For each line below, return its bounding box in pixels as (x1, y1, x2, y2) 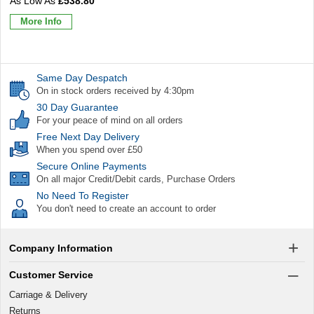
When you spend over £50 (36, 144, 142, 155)
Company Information (9, 242, 113, 254)
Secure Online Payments (36, 160, 146, 172)
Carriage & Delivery (9, 289, 88, 300)
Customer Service (9, 268, 93, 280)
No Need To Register (36, 189, 129, 201)
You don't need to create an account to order (36, 203, 216, 214)
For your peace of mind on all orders (36, 114, 183, 125)
